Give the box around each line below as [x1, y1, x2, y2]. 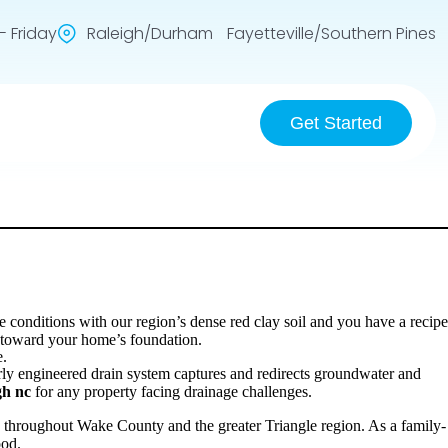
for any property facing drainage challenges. [31, 382, 312, 400]
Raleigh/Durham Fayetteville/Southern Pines [87, 22, 436, 45]
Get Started [290, 113, 382, 133]
